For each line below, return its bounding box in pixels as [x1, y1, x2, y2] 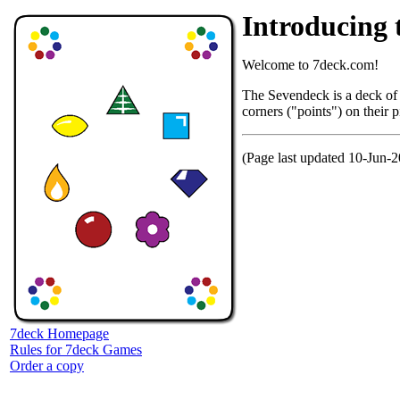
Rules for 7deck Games [10, 342, 142, 357]
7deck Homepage [10, 326, 109, 341]
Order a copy [10, 358, 84, 373]
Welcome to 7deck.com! [242, 57, 379, 72]
